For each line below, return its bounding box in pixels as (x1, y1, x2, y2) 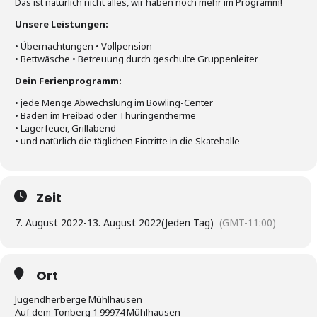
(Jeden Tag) (161, 215, 214, 229)
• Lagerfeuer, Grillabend (15, 121, 116, 134)
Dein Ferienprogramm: (15, 74, 122, 87)
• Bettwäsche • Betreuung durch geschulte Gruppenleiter (15, 52, 258, 65)
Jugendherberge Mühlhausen (15, 292, 142, 306)
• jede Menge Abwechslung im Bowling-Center (15, 96, 213, 109)
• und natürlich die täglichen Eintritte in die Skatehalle (15, 134, 240, 147)
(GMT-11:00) (219, 215, 276, 229)
